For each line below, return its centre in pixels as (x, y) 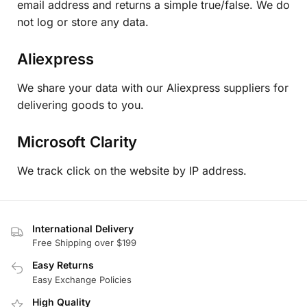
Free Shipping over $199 (84, 243)
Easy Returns (63, 265)
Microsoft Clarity (77, 142)
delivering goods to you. (81, 105)
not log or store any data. (83, 22)
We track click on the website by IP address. (132, 171)
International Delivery (83, 228)
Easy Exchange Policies (82, 279)
